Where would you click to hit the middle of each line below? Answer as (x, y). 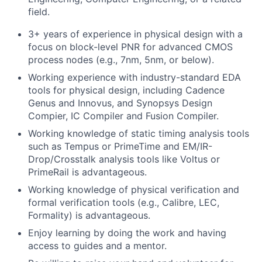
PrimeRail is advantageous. (87, 172)
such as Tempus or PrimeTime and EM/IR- (120, 146)
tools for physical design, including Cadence (126, 90)
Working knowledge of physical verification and (134, 189)
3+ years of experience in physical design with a (135, 34)
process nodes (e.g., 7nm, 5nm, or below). (121, 60)
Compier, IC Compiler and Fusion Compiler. (123, 116)
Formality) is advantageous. (89, 215)
